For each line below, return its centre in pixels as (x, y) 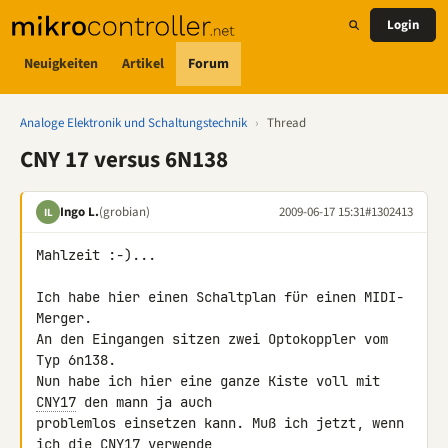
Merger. (64, 318)
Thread (286, 123)
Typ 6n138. (76, 360)
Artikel (143, 63)
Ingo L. (79, 211)
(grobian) (124, 211)
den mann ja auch (148, 402)
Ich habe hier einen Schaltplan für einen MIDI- (220, 297)
